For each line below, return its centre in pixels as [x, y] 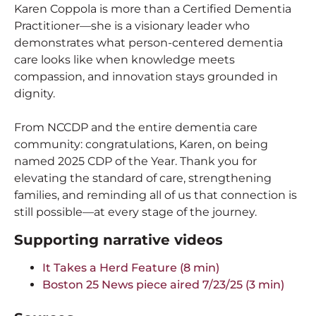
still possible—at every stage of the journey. [135, 212]
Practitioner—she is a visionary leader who [132, 26]
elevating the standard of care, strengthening [143, 178]
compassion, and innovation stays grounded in [146, 77]
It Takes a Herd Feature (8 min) [131, 267]
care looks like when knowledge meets [124, 60]
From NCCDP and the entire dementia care [136, 128]
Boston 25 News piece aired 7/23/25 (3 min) [163, 284]
